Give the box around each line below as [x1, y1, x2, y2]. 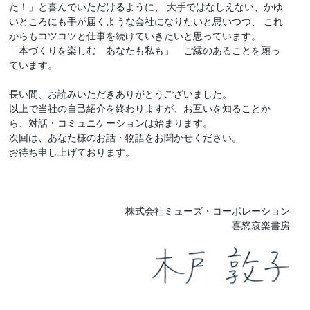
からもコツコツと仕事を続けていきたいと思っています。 [8, 30, 261, 42]
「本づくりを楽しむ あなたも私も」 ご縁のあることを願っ [8, 45, 280, 57]
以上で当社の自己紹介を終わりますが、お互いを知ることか [8, 103, 271, 115]
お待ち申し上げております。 [8, 147, 135, 158]
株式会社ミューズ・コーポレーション [125, 206, 291, 217]
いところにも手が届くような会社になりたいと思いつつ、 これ [8, 16, 283, 28]
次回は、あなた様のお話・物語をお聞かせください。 [8, 132, 241, 144]
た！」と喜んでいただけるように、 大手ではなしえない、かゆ [8, 1, 283, 13]
